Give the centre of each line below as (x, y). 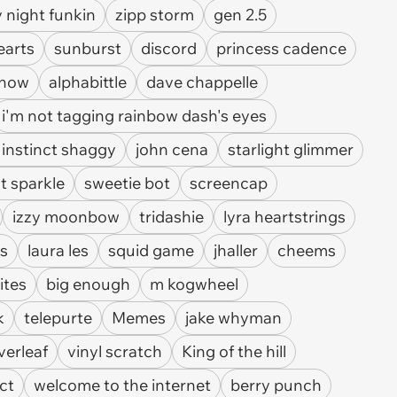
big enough (88, 284)
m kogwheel (194, 284)
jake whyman (234, 318)
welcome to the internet (122, 385)
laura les (58, 250)
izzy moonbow (66, 217)
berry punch (276, 385)
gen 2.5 (240, 15)
